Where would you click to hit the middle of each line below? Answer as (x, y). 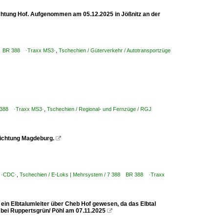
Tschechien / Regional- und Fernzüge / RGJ (102, 109)
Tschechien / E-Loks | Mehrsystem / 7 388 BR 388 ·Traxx (92, 175)
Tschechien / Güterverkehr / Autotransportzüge (115, 50)
